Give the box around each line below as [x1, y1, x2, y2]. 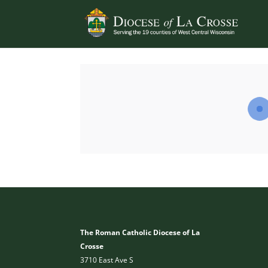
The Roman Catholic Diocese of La [80, 227, 200, 238]
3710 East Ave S [80, 255, 134, 266]
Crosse [80, 241, 104, 252]
